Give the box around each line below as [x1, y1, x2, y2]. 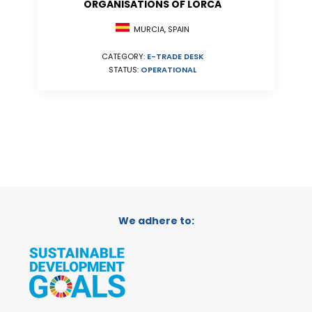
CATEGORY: [101, 51, 147, 63]
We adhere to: [118, 214, 194, 228]
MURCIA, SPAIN [130, 24, 189, 36]
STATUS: [109, 64, 141, 76]
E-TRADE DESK [146, 51, 204, 63]
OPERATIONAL [141, 64, 196, 76]
